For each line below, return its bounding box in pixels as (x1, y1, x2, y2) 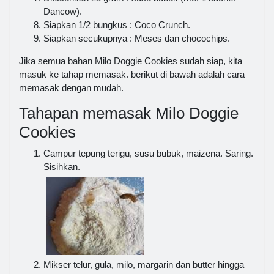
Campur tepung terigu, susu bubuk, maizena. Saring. (43, 147, 253, 158)
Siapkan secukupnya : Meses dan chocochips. (43, 33, 230, 44)
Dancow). (43, 6, 82, 17)
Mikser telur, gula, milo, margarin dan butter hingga (43, 259, 244, 270)
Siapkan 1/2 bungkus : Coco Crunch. (43, 20, 190, 31)
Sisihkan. (43, 161, 80, 172)
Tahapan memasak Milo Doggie (19, 104, 239, 123)
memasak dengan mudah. (19, 83, 124, 94)
